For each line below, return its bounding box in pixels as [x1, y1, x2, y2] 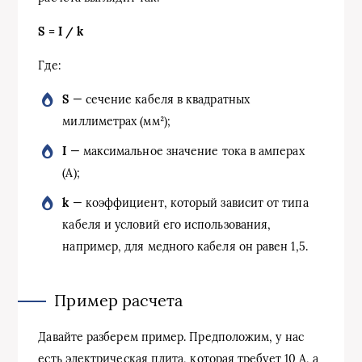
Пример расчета [54, 290, 183, 310]
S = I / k [38, 24, 84, 39]
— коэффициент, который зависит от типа [69, 196, 309, 210]
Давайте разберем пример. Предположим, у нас [38, 330, 304, 344]
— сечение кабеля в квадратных [69, 92, 250, 107]
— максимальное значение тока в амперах [66, 144, 305, 158]
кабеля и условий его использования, [62, 217, 271, 232]
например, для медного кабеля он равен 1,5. [62, 239, 308, 254]
